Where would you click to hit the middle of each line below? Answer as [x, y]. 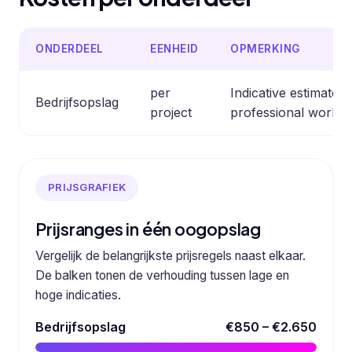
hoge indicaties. [78, 295]
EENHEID [174, 48]
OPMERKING [265, 48]
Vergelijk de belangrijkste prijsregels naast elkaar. [170, 255]
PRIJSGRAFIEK [87, 187]
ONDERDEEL [70, 48]
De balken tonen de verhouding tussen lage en [162, 275]
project [171, 112]
